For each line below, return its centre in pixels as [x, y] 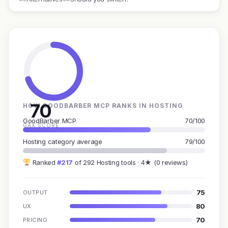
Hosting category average [63, 141]
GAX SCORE [41, 125]
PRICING [35, 220]
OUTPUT [35, 192]
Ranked [44, 162]
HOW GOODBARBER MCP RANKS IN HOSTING [103, 106]
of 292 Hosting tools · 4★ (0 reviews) [130, 162]
